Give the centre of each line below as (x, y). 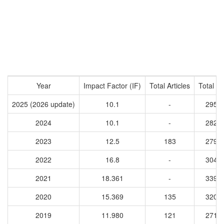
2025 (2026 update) (43, 104)
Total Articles (170, 85)
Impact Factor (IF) (112, 85)
